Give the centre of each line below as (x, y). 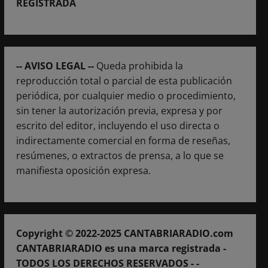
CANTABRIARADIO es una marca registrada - (121, 248)
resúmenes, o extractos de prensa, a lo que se (120, 155)
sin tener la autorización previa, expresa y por (119, 110)
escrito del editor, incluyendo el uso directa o (118, 125)
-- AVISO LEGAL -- (56, 66)
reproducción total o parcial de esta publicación (124, 80)
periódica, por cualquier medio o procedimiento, (126, 95)
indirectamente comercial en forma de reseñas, (123, 140)
